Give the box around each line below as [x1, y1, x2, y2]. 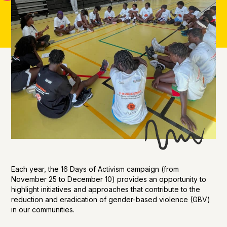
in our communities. [11, 205, 75, 214]
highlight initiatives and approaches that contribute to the [11, 185, 201, 194]
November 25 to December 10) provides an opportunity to [11, 175, 207, 184]
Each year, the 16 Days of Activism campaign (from [11, 165, 179, 174]
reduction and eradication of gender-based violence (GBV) [11, 195, 211, 204]
